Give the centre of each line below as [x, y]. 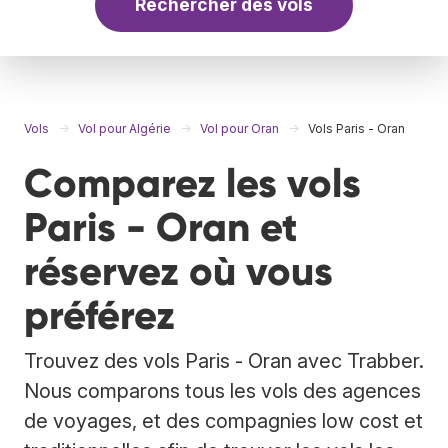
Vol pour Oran [239, 128]
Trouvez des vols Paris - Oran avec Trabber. [224, 360]
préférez [99, 315]
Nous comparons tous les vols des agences [222, 390]
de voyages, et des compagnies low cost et [223, 420]
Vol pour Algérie [124, 128]
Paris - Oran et [161, 227]
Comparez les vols [192, 183]
